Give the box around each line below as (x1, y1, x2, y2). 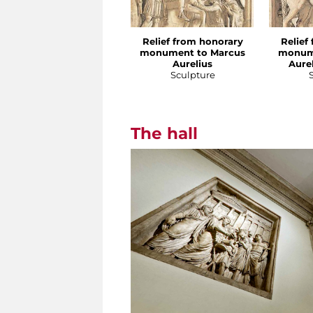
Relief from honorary (142, 36, 243, 48)
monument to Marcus (140, 47, 245, 59)
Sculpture (170, 69, 215, 81)
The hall (131, 124, 198, 144)
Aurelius (173, 58, 212, 70)
